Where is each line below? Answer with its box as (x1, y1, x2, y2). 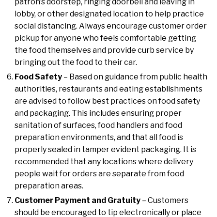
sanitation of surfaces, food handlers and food (15, 121, 182, 130)
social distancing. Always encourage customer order (15, 21, 207, 31)
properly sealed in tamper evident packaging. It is (15, 145, 196, 155)
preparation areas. (15, 181, 83, 191)
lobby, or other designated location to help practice (15, 9, 204, 19)
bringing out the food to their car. (15, 58, 137, 67)
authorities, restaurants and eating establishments (15, 84, 202, 94)
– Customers (142, 196, 188, 205)
